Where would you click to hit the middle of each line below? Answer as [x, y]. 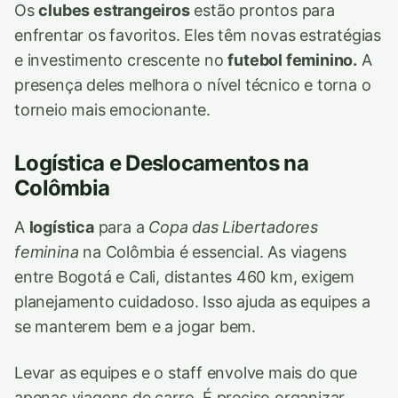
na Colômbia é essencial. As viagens [213, 251]
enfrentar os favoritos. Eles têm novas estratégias [198, 35]
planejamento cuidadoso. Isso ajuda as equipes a [192, 301]
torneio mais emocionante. [113, 109]
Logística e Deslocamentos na [161, 163]
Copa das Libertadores [234, 227]
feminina [47, 251]
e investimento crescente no [121, 60]
